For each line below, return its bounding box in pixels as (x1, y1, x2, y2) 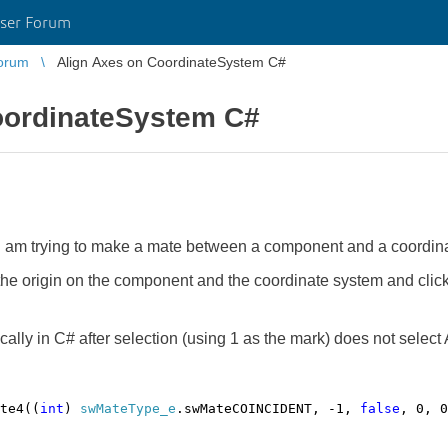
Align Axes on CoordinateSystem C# (57, 54, 286, 70)
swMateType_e (80, 401, 176, 416)
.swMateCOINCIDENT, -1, (176, 401, 360, 416)
